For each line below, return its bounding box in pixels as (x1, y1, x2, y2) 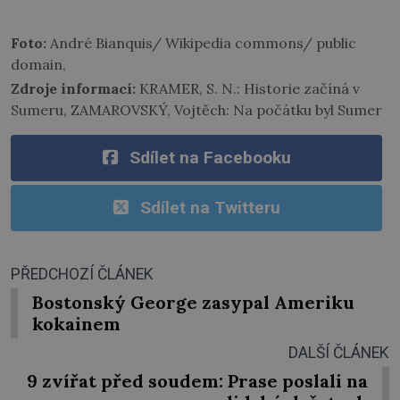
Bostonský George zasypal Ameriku (32, 290, 354, 313)
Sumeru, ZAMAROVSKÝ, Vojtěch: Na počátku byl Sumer (11, 100, 382, 119)
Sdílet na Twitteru (139, 196, 280, 218)
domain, (11, 54, 66, 73)
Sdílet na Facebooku (129, 146, 291, 168)
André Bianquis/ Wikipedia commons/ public (46, 33, 356, 52)
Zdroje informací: (11, 79, 136, 97)
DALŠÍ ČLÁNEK (288, 343, 389, 362)
